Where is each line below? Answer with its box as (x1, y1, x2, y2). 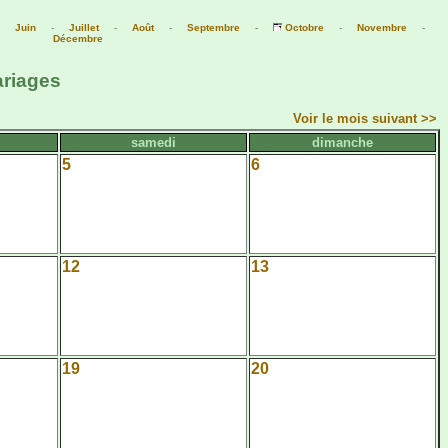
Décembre (53, 33, 103, 44)
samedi (131, 134, 176, 150)
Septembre (186, 22, 240, 33)
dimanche (312, 134, 373, 150)
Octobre (284, 22, 324, 33)
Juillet (68, 22, 99, 33)
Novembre (356, 22, 407, 33)
